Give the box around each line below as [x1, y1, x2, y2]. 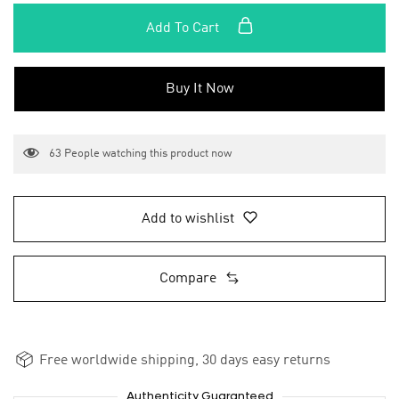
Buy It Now [165, 82, 234, 96]
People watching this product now [61, 148, 232, 160]
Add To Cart [145, 21, 223, 36]
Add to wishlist [142, 212, 234, 227]
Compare [159, 272, 216, 287]
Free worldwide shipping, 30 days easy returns [36, 354, 330, 369]
